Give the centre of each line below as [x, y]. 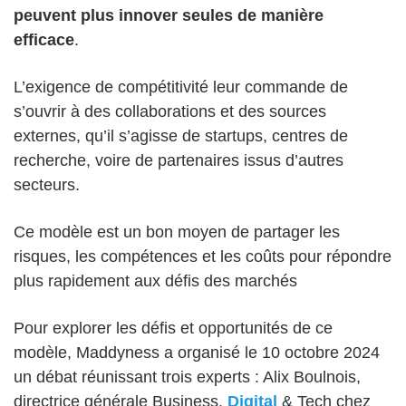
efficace [44, 40]
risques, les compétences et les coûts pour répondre [203, 257]
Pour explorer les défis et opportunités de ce [173, 329]
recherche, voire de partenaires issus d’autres [179, 161]
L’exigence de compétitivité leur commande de [181, 87]
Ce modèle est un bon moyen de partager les [177, 232]
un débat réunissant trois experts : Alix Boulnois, [187, 377]
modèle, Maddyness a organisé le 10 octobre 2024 [197, 353]
